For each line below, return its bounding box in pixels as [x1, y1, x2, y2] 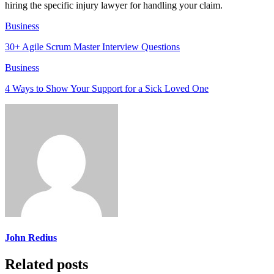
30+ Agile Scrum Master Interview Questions [5, 41, 180, 52]
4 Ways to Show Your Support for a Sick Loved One [5, 83, 209, 94]
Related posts [5, 256, 88, 273]
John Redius [5, 232, 57, 243]
